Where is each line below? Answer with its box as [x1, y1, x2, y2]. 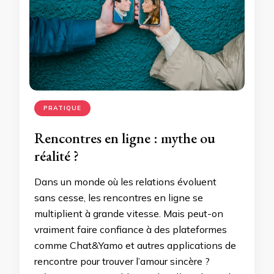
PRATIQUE [43, 104, 81, 113]
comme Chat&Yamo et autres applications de [34, 239, 236, 252]
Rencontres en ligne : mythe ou [34, 128, 215, 148]
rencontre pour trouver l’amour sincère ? [34, 255, 210, 268]
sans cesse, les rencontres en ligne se [34, 191, 203, 204]
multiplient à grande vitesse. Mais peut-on [34, 207, 223, 220]
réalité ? [34, 146, 79, 166]
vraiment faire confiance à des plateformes [34, 223, 227, 236]
